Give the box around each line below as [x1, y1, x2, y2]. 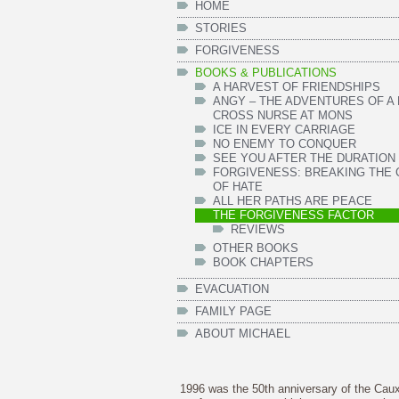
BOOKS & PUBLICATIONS [194, 66, 337, 79]
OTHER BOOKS [212, 241, 298, 255]
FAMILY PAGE [194, 305, 272, 318]
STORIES [194, 21, 247, 35]
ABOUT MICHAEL [194, 327, 290, 340]
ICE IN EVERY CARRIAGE [212, 123, 355, 136]
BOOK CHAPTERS [212, 256, 313, 269]
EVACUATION [194, 282, 269, 296]
